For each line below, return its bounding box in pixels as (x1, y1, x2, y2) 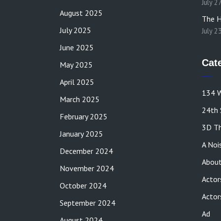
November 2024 (60, 163, 114, 173)
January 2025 (60, 129, 103, 139)
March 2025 (60, 94, 100, 104)
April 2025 (60, 77, 94, 87)
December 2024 (60, 146, 113, 156)
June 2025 (60, 42, 94, 52)
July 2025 (60, 25, 91, 35)
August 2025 (60, 8, 103, 18)
